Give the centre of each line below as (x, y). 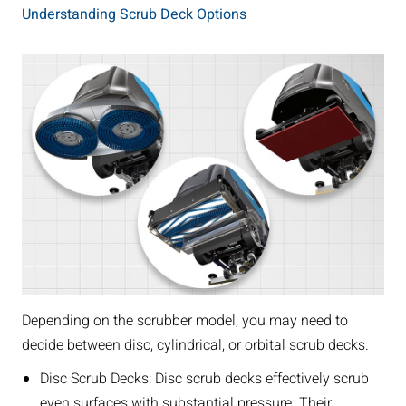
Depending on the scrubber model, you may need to (184, 321)
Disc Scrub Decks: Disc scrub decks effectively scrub (204, 379)
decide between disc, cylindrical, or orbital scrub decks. (195, 346)
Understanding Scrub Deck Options (134, 14)
